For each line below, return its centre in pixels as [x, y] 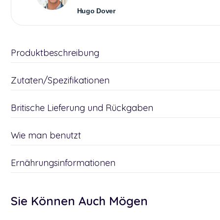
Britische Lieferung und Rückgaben [82, 108]
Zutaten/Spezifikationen [60, 80]
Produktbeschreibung [55, 53]
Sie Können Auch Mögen [79, 201]
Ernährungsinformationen [63, 163]
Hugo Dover [96, 11]
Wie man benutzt [46, 135]
